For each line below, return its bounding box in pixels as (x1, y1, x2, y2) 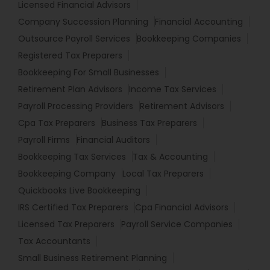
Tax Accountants (18, 235, 90, 248)
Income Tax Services (129, 83, 216, 96)
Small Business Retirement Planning (18, 252, 167, 265)
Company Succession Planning (18, 16, 148, 28)
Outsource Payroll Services (18, 33, 130, 45)
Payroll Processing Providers (18, 100, 133, 113)
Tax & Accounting (133, 151, 208, 163)
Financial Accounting (155, 16, 243, 28)
